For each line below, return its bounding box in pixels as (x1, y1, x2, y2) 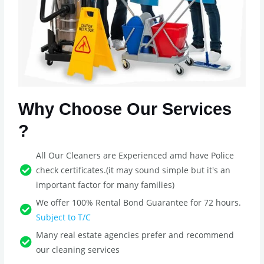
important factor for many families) (36, 179, 175, 191)
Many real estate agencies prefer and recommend (36, 229, 235, 241)
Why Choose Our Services (18, 100, 232, 119)
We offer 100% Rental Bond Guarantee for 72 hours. (36, 197, 242, 209)
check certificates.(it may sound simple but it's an (36, 164, 231, 176)
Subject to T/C (36, 212, 91, 223)
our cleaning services (36, 244, 120, 256)
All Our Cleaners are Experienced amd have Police (36, 150, 235, 161)
